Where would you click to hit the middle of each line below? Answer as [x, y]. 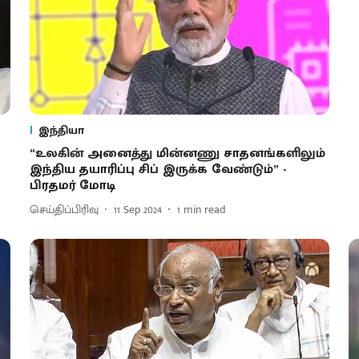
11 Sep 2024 [137, 210]
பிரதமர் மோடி [72, 185]
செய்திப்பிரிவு [64, 210]
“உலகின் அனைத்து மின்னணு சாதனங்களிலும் [177, 153]
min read [204, 210]
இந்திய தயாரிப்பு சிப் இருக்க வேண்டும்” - [157, 169]
